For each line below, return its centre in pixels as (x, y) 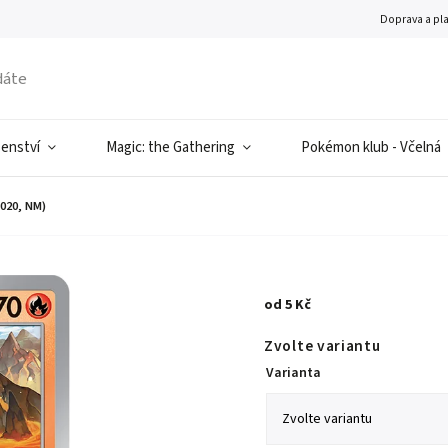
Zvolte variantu (322, 346)
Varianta (294, 373)
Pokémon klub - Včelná (371, 147)
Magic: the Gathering (170, 147)
